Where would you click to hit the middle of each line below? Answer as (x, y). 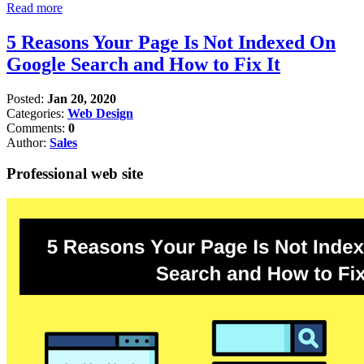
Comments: (37, 128)
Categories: (37, 113)
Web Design (100, 113)
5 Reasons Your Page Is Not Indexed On (171, 42)
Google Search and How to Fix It (143, 64)
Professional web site (75, 174)
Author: (28, 142)
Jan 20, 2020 (82, 98)
